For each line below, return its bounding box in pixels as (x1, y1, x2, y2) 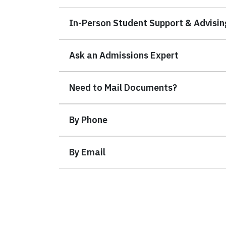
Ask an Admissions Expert (69, 49, 179, 61)
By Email (69, 146, 105, 158)
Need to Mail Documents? (69, 81, 177, 93)
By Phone (69, 114, 107, 126)
